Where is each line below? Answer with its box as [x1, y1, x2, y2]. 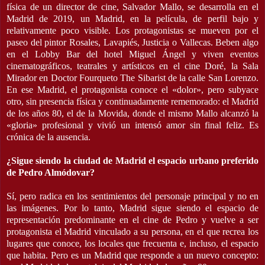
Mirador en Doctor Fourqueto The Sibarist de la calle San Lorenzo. [7, 72, 258, 83]
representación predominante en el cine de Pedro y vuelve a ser [7, 214, 258, 225]
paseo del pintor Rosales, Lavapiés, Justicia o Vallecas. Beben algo [7, 37, 258, 47]
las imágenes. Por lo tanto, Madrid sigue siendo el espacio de [7, 202, 258, 213]
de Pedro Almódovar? [7, 167, 95, 177]
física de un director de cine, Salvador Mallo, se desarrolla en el [7, 1, 258, 12]
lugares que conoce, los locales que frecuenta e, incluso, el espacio [7, 238, 258, 248]
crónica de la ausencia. [7, 131, 91, 142]
